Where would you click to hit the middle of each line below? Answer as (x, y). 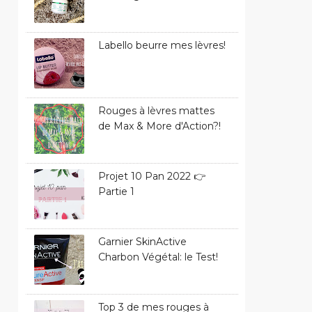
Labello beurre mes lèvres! (162, 45)
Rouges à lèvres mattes (156, 110)
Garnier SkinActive (142, 241)
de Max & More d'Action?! (159, 126)
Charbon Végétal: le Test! (158, 257)
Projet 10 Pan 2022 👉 (152, 176)
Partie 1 (116, 191)
